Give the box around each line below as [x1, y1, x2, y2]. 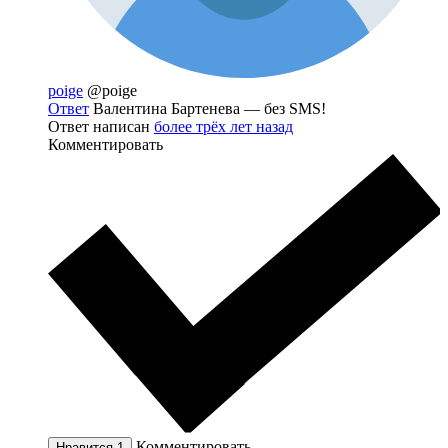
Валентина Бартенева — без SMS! [89, 100, 326, 118]
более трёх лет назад [154, 118, 293, 136]
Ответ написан [48, 118, 154, 136]
